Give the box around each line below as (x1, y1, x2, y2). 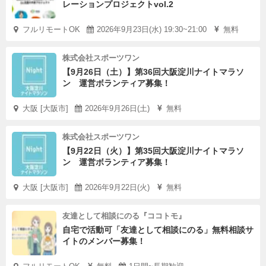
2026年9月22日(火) (85, 183, 150, 192)
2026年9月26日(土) (85, 104, 150, 113)
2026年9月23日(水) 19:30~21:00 (97, 25, 207, 34)
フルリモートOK (23, 25, 80, 34)
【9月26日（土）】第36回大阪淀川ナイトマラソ (62, 67, 244, 77)
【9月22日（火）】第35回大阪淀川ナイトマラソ (62, 146, 244, 156)
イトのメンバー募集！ (62, 236, 145, 246)
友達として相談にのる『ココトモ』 (62, 211, 186, 220)
